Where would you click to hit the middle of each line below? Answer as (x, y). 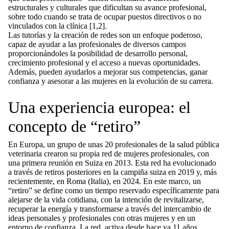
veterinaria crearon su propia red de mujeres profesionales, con (109, 154)
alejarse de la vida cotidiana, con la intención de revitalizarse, (106, 200)
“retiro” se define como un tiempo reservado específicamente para (114, 190)
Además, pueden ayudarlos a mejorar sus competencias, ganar (108, 72)
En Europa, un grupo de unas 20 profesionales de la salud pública (114, 144)
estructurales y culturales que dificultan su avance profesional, (107, 7)
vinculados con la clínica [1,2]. (58, 26)
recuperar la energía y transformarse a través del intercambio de (110, 209)
